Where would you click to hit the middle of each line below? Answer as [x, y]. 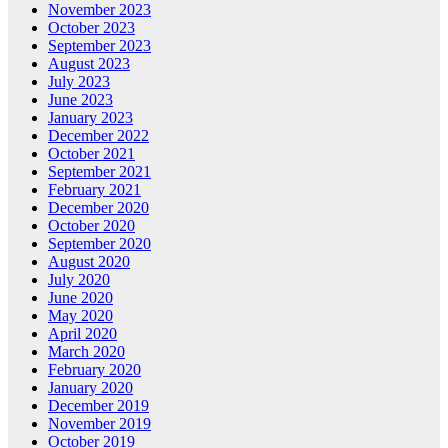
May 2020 [80, 316]
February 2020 [94, 370]
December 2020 [98, 208]
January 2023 [90, 118]
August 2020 [89, 262]
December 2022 [98, 136]
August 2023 [89, 64]
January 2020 [90, 388]
